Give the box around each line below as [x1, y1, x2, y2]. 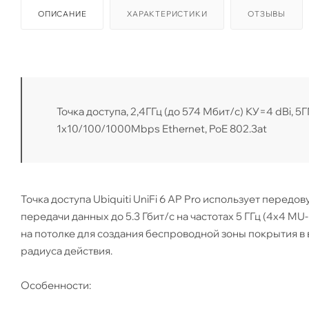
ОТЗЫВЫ [248, 8, 286, 19]
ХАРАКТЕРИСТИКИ [127, 8, 208, 19]
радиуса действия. [21, 243, 112, 257]
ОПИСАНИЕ [38, 8, 87, 19]
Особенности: [21, 278, 91, 292]
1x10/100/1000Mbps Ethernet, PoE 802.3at [57, 121, 267, 135]
